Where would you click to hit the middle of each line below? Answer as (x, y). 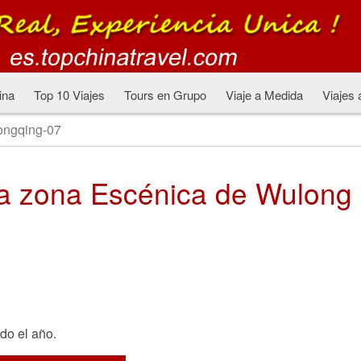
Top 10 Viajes (69, 95)
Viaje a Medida (264, 95)
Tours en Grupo (165, 95)
